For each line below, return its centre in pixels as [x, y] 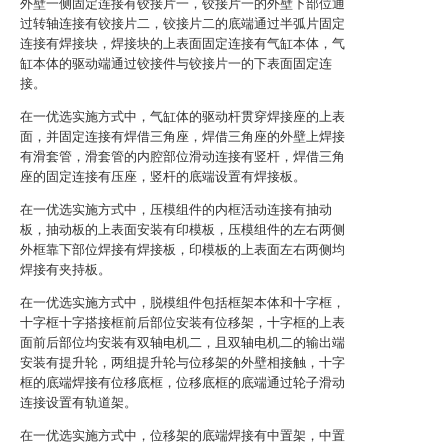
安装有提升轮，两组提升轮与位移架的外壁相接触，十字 [182, 362]
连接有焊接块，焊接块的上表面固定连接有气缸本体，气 [182, 43]
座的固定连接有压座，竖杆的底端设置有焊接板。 [163, 176]
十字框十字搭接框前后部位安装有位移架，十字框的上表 [182, 322]
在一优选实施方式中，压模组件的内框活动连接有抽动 [176, 209]
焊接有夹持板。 [65, 269]
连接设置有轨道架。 [78, 402]
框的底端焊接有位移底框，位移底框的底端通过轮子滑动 [182, 382]
